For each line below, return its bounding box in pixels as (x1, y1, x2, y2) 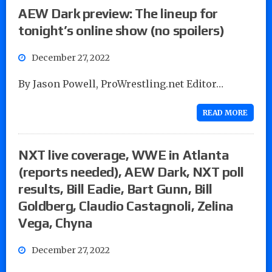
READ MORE (203, 107, 248, 117)
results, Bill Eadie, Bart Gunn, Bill (18, 180, 212, 197)
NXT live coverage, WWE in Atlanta (18, 146, 229, 163)
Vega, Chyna (18, 214, 93, 231)
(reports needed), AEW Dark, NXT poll (18, 163, 244, 180)
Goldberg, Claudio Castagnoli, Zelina (18, 197, 234, 214)
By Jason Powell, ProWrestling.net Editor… (18, 77, 223, 90)
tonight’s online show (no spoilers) (18, 22, 225, 38)
